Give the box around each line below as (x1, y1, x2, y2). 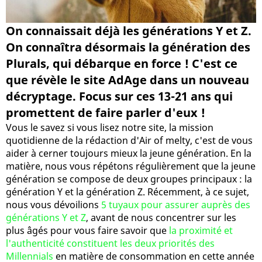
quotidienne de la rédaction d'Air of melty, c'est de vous (6, 133, 253, 147)
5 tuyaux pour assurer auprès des (101, 198, 250, 211)
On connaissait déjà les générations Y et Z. (6, 22, 251, 39)
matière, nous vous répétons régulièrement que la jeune (6, 159, 256, 173)
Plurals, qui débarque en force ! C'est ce (6, 55, 237, 71)
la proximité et (169, 223, 233, 237)
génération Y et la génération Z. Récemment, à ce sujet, (6, 185, 249, 198)
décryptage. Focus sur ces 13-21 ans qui (6, 88, 233, 104)
